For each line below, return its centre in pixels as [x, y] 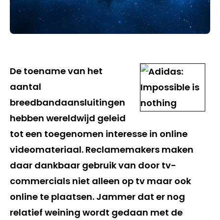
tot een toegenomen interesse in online [99, 134]
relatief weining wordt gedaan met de [96, 212]
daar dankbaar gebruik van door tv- [93, 165]
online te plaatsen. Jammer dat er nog [97, 196]
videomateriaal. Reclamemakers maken [102, 149]
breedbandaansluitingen [68, 102]
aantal [26, 86]
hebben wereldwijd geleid [68, 118]
